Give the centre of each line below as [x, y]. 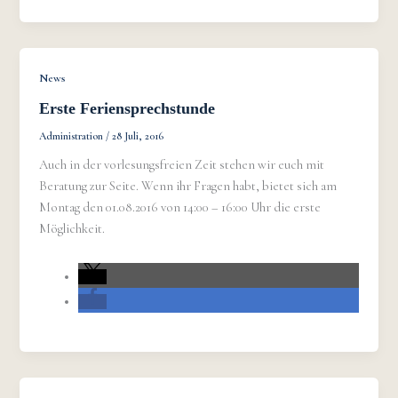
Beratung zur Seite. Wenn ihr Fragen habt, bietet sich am [188, 187]
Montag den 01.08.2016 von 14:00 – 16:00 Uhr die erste [180, 208]
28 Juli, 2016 [138, 136]
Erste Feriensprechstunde [127, 109]
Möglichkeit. [72, 229]
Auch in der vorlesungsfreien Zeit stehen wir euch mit [182, 165]
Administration [73, 136]
